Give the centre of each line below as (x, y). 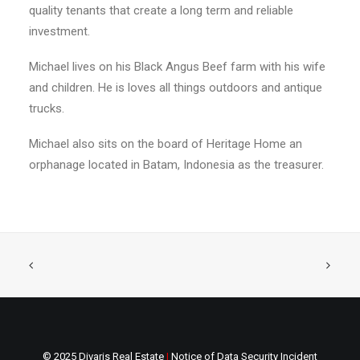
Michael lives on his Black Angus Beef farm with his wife (177, 67)
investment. (59, 31)
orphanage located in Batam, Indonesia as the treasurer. (176, 165)
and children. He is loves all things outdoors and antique (176, 88)
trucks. (47, 108)
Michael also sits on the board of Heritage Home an (166, 144)
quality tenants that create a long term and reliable (161, 10)
